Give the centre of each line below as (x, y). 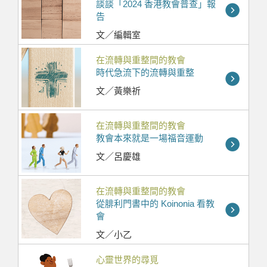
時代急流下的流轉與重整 (145, 73)
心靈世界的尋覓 (127, 260)
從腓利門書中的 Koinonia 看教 (155, 204)
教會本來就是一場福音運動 (150, 138)
